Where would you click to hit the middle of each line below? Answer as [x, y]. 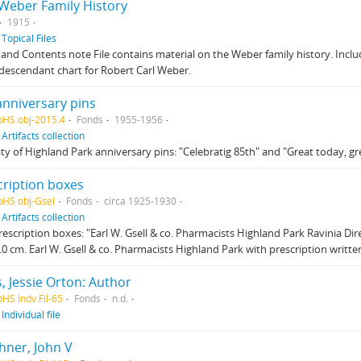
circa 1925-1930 [140, 201]
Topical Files [29, 38]
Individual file [31, 314]
